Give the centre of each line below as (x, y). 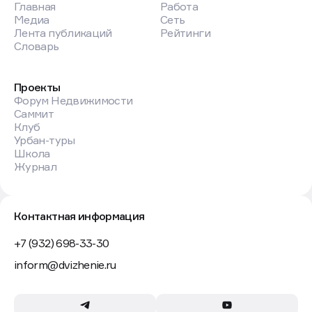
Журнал (36, 167)
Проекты (37, 87)
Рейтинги (185, 33)
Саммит (34, 114)
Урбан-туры (45, 140)
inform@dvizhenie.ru (65, 265)
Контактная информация (79, 216)
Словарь (37, 46)
